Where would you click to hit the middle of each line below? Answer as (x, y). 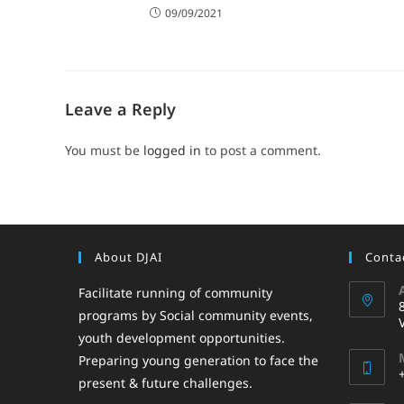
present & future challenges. (165, 382)
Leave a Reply (120, 109)
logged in (172, 150)
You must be (104, 150)
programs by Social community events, (196, 315)
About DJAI (129, 257)
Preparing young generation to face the (198, 360)
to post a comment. (261, 150)
